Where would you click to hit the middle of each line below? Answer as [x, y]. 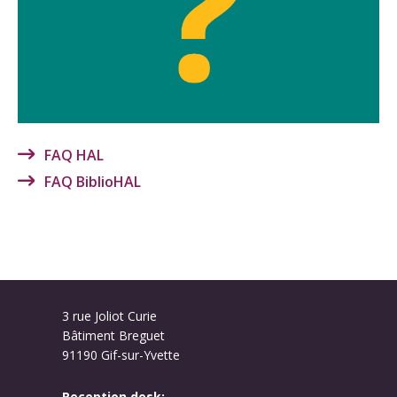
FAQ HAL [74, 155]
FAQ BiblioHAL [93, 181]
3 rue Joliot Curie [109, 315]
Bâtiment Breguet [113, 335]
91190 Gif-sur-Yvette [121, 354]
